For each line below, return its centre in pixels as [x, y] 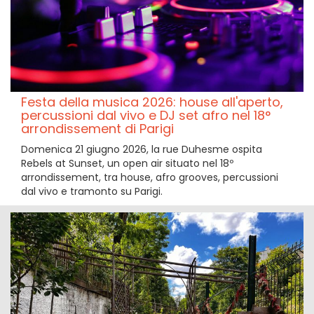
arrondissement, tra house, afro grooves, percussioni [150, 178]
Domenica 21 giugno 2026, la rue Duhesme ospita [142, 150]
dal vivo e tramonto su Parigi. [92, 192]
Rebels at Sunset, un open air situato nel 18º [127, 164]
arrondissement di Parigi [97, 129]
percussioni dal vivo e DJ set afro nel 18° [146, 116]
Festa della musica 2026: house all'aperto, [152, 102]
